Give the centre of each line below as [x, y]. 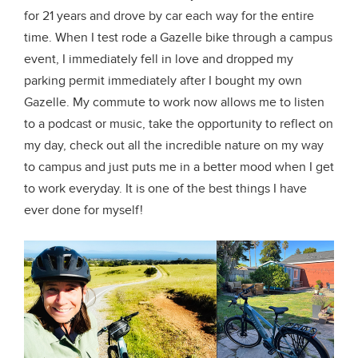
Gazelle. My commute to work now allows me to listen [174, 102]
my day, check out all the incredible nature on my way [174, 145]
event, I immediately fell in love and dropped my [159, 59]
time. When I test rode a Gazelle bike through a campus [178, 38]
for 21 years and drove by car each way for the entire [169, 16]
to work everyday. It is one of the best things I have [165, 189]
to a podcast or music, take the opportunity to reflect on [179, 124]
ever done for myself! [84, 210]
